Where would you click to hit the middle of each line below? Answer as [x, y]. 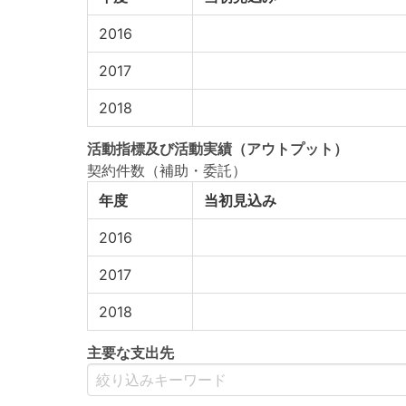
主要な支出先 [130, 353]
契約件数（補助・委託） [167, 170]
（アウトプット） [290, 149]
